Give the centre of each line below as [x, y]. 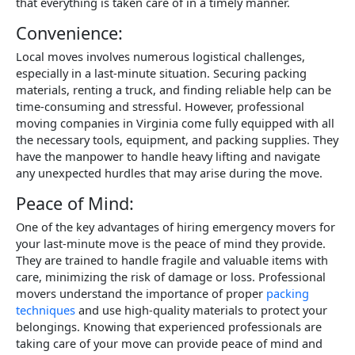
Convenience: [69, 32]
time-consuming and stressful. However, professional [160, 107]
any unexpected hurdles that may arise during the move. [169, 173]
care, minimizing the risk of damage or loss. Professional [171, 276]
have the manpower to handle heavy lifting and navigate [168, 157]
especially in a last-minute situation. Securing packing [161, 73]
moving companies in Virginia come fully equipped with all [175, 123]
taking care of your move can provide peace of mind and [169, 343]
